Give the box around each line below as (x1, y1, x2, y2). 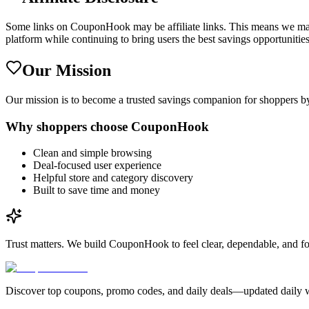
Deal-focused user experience (33, 159, 161, 172)
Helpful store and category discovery (33, 172, 193, 184)
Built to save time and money (33, 184, 160, 197)
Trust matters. (6, 238, 64, 250)
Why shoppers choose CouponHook (6, 119, 209, 134)
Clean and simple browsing (33, 147, 152, 159)
